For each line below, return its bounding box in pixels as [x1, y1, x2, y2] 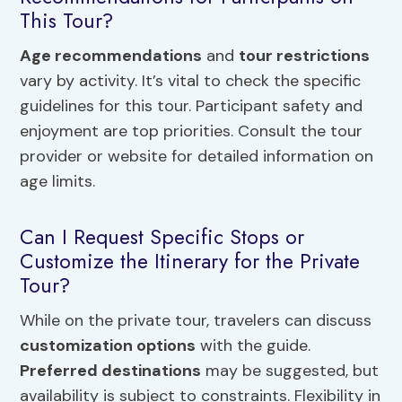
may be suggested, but [201, 360, 380, 382]
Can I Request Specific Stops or [20, 221, 305, 252]
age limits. [20, 170, 96, 193]
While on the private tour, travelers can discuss [20, 310, 372, 332]
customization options [20, 335, 197, 357]
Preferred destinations [20, 360, 202, 382]
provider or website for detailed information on [20, 145, 374, 168]
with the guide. [196, 335, 311, 357]
